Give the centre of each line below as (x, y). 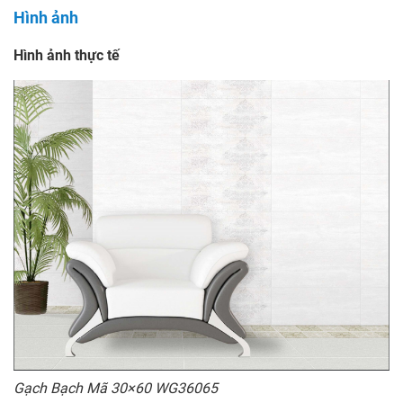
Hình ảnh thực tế (67, 56)
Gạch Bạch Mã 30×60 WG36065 (116, 389)
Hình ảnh (46, 18)
